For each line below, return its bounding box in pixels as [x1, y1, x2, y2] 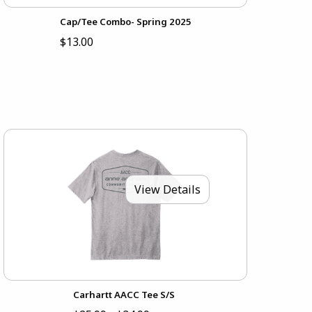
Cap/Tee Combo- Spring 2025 [59, 15, 192, 29]
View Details [134, 181, 201, 197]
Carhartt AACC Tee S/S [72, 288, 175, 301]
